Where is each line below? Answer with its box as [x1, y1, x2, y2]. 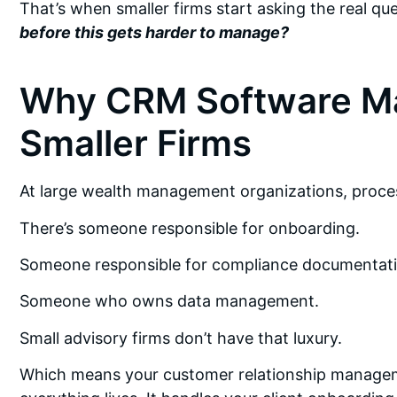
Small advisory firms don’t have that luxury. [19, 328, 342, 347]
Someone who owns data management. [19, 292, 319, 311]
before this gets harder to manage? [19, 23, 289, 43]
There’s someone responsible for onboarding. [19, 218, 360, 237]
